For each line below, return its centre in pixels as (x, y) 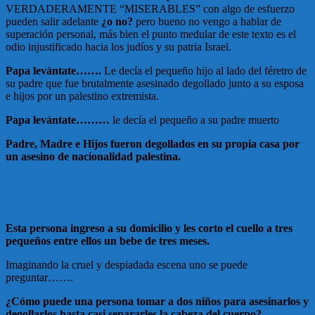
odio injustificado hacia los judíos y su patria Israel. (118, 47)
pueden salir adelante (53, 21)
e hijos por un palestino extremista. (82, 96)
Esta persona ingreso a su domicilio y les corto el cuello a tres (149, 228)
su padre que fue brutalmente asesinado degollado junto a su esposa (155, 83)
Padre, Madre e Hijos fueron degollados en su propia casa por (153, 144)
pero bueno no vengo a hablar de (207, 21)
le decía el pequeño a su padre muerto (196, 120)
